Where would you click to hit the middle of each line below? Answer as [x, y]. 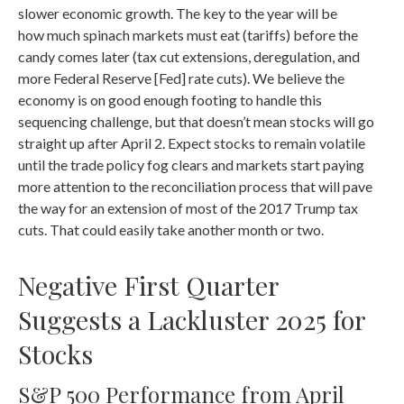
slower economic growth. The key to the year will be [178, 14]
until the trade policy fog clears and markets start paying [191, 165]
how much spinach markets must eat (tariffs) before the [188, 35]
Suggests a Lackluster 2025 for [192, 320]
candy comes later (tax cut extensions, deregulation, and [189, 57]
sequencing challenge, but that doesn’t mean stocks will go [196, 122]
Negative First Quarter [148, 285]
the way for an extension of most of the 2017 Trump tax [188, 208]
